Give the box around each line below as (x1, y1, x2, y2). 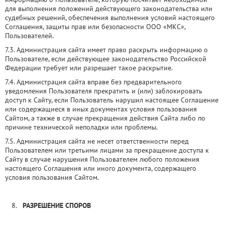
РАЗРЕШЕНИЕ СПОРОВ (23, 201, 91, 210)
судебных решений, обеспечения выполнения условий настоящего (5, 13, 215, 22)
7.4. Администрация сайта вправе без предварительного (5, 77, 182, 86)
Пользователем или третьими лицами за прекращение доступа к (5, 146, 209, 155)
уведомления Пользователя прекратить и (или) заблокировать (5, 86, 202, 95)
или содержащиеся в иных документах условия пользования (5, 104, 197, 114)
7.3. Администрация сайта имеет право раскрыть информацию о (5, 45, 208, 54)
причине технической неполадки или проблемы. (5, 123, 158, 132)
